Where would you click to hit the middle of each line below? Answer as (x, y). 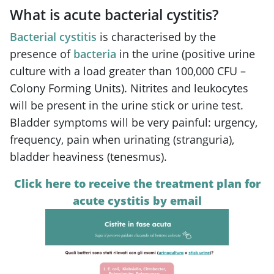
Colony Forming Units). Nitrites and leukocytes (129, 88)
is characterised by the (156, 36)
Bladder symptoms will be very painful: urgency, (134, 122)
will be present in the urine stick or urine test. (127, 105)
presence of (42, 54)
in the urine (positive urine (186, 54)
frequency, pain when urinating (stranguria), (122, 139)
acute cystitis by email (137, 200)
